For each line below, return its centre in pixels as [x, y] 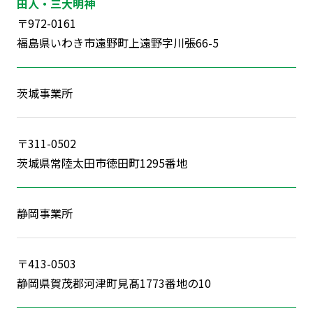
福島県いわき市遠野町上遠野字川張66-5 [117, 42]
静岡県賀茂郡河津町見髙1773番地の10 [114, 283]
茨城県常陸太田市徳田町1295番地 [102, 162]
